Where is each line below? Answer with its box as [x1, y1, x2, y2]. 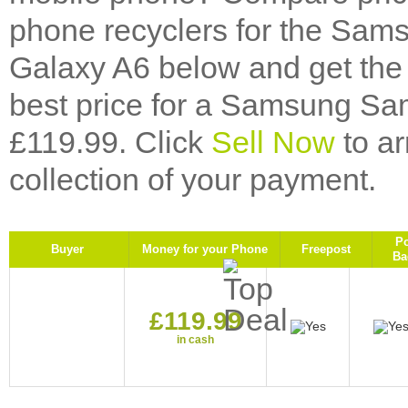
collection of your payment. [9, 162, 376, 197]
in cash [177, 333, 214, 346]
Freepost [301, 242, 351, 256]
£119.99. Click [9, 125, 211, 159]
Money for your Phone [141, 242, 268, 256]
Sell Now [211, 125, 335, 159]
